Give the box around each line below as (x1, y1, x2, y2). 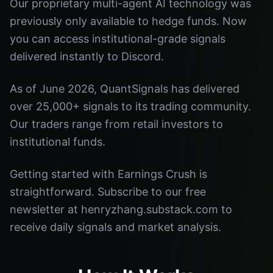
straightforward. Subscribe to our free (10, 185, 206, 198)
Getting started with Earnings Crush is (10, 168, 207, 180)
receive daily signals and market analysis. (10, 221, 221, 233)
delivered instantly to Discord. (10, 50, 164, 63)
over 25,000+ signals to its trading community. (10, 100, 251, 113)
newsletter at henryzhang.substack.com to (10, 203, 232, 216)
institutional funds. (10, 135, 105, 148)
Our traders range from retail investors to (10, 118, 223, 130)
